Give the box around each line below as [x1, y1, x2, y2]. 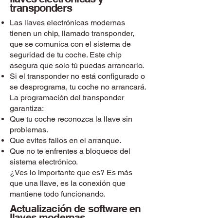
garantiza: [10, 104, 44, 113]
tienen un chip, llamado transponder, [10, 29, 134, 38]
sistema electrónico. [10, 157, 78, 166]
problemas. [10, 125, 48, 134]
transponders [10, 1, 72, 14]
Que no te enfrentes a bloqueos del [10, 146, 130, 156]
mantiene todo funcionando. [10, 189, 105, 199]
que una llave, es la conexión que [10, 179, 126, 188]
